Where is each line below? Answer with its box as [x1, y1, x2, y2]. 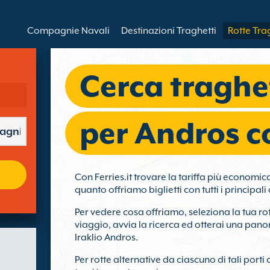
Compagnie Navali [27, 25, 110, 36]
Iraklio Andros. [75, 232, 138, 243]
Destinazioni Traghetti [121, 25, 216, 36]
